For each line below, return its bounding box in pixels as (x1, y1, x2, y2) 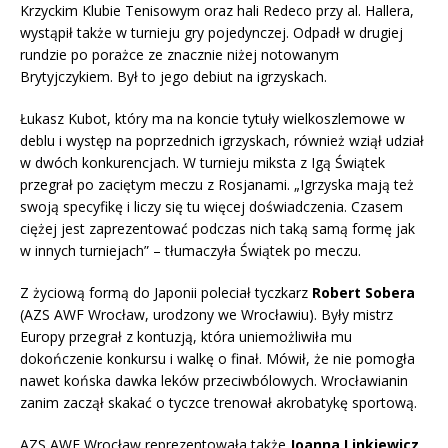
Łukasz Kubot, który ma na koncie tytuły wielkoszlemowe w (20, 108, 405, 128)
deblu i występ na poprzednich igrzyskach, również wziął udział (20, 130, 424, 150)
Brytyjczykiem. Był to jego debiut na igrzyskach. (20, 66, 327, 86)
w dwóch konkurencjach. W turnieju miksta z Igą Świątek (20, 152, 385, 172)
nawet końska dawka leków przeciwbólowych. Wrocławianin (20, 370, 408, 390)
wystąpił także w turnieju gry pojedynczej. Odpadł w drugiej (20, 22, 403, 42)
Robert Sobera (312, 282, 415, 302)
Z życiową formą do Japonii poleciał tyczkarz (20, 282, 312, 302)
